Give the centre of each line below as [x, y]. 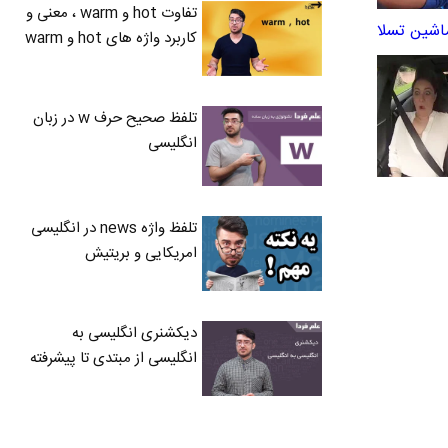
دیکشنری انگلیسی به [134, 333]
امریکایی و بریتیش [141, 253]
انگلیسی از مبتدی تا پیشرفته [113, 358]
